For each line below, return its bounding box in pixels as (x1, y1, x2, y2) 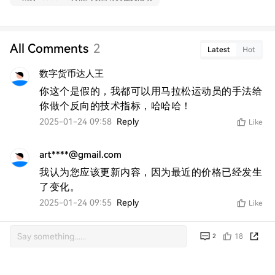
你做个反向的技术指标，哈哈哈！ (39, 99, 192, 112)
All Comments (10, 41, 88, 56)
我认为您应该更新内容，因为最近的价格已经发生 (39, 166, 262, 178)
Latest (207, 45, 230, 54)
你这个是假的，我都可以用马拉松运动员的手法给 (39, 85, 262, 97)
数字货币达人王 (39, 68, 104, 79)
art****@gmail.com (39, 149, 122, 160)
